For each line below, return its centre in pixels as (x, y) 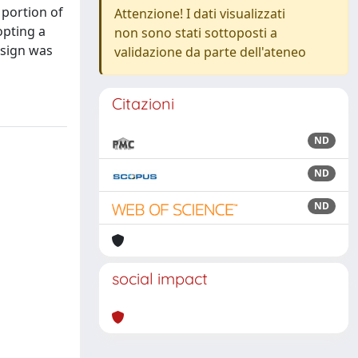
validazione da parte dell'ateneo (210, 52)
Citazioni (143, 103)
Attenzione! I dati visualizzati (200, 14)
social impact (160, 278)
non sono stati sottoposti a (196, 33)
